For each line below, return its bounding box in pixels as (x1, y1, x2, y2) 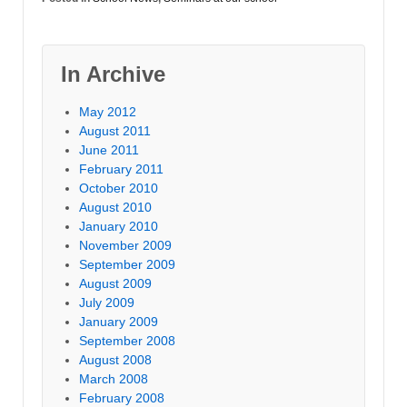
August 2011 (79, 124, 151, 139)
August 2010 (79, 200, 152, 215)
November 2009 (79, 238, 172, 253)
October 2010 (79, 181, 158, 196)
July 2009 (79, 295, 134, 311)
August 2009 (79, 276, 152, 292)
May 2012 (79, 104, 136, 120)
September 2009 (79, 257, 175, 273)
